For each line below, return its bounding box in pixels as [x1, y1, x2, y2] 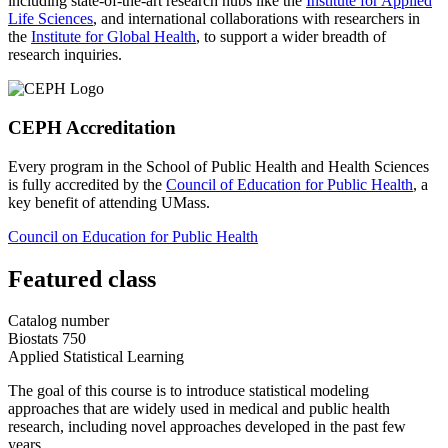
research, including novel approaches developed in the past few [8, 418, 406, 436]
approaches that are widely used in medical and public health [8, 400, 390, 418]
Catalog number [8, 312, 109, 330]
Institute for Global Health [31, 28, 196, 46]
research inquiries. [8, 46, 122, 64]
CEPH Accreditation [8, 116, 176, 138]
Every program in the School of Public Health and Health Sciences [8, 157, 429, 175]
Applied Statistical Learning [8, 348, 184, 366]
